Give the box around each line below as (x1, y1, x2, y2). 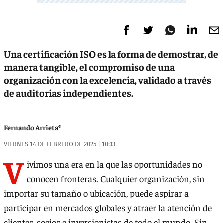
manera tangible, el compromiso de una (4, 60, 175, 73)
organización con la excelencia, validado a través (4, 73, 211, 86)
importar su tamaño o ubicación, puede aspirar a (4, 187, 189, 199)
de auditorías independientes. (4, 86, 133, 99)
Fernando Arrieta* (4, 122, 61, 132)
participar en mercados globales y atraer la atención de (4, 202, 212, 214)
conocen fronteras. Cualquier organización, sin (27, 173, 205, 185)
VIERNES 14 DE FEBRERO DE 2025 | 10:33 (4, 140, 115, 148)
